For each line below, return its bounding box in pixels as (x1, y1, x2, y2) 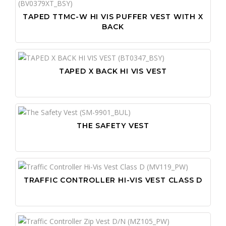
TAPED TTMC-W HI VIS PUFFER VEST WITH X (23, 12, 203, 21)
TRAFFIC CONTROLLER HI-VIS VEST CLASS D (23, 175, 203, 185)
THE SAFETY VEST (77, 121, 149, 130)
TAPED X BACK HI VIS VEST (59, 66, 167, 76)
